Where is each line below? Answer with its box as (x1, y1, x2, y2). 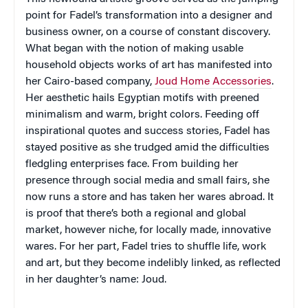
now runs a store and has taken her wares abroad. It (25, 191, 274, 203)
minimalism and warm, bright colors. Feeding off (25, 109, 259, 120)
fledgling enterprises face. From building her (25, 158, 239, 170)
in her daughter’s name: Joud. (25, 274, 166, 285)
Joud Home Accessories (155, 76, 272, 87)
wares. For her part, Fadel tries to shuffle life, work (25, 241, 266, 252)
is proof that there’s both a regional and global (25, 208, 246, 219)
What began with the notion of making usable (25, 43, 243, 54)
